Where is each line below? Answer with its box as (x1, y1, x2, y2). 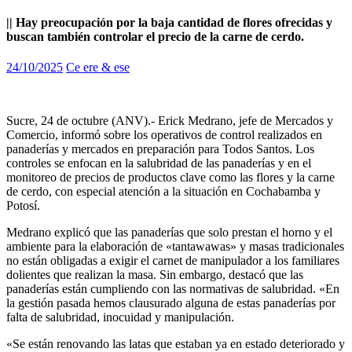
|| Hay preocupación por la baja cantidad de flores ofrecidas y (6, 16, 332, 30)
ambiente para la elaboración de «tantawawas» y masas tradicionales (6, 240, 344, 254)
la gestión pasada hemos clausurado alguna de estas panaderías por (6, 296, 335, 310)
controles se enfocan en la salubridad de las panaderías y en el (6, 156, 311, 170)
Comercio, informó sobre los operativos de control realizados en (6, 128, 322, 142)
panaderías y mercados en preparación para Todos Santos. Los (6, 142, 314, 156)
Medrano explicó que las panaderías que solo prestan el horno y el (6, 225, 332, 240)
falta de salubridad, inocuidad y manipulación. (6, 310, 234, 324)
